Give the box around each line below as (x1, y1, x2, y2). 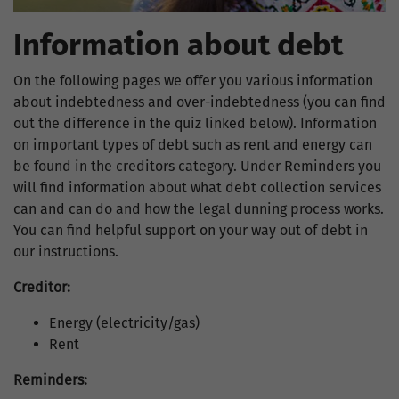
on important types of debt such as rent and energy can (13, 136, 372, 154)
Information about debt (13, 27, 343, 64)
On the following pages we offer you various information (13, 72, 373, 90)
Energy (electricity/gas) (49, 314, 199, 332)
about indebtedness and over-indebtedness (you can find (13, 94, 386, 111)
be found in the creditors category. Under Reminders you (13, 158, 381, 175)
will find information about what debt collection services (13, 179, 381, 197)
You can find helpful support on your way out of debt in (13, 222, 368, 240)
